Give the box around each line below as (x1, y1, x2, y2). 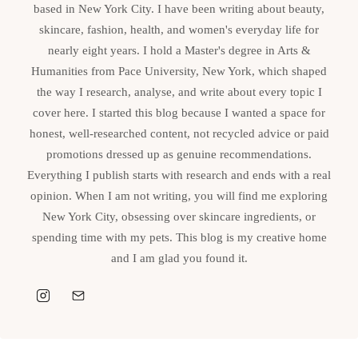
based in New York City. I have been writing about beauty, (34, 2, 324, 16)
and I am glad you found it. (110, 251, 248, 265)
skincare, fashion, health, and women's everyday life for (39, 22, 319, 37)
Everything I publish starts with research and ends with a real (27, 168, 331, 182)
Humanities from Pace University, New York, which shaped (31, 64, 327, 78)
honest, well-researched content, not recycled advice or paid (29, 126, 329, 141)
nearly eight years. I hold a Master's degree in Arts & (47, 43, 311, 58)
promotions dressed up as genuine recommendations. (46, 147, 312, 161)
